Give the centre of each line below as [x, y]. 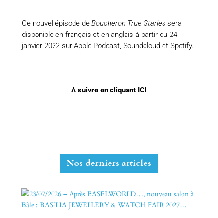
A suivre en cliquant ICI [109, 90]
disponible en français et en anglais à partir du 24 [99, 35]
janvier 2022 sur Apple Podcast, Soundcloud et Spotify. [108, 46]
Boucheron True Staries [129, 24]
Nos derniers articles [109, 163]
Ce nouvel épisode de [56, 24]
